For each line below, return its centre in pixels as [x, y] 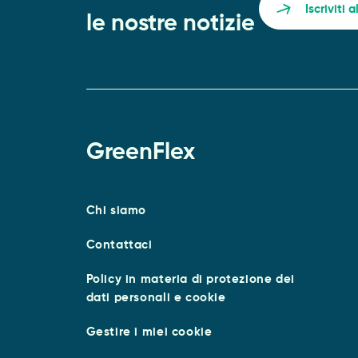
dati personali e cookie [156, 297]
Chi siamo [116, 210]
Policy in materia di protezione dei [191, 279]
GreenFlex [140, 153]
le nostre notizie [170, 24]
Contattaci [119, 245]
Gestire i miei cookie [149, 332]
